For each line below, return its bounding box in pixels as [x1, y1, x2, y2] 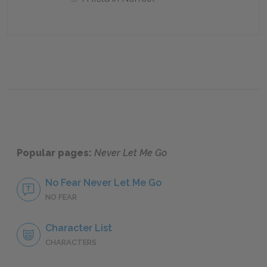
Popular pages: [17, 147, 94, 159]
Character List [45, 222, 112, 234]
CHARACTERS [45, 238, 97, 247]
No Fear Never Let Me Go [45, 177, 162, 189]
